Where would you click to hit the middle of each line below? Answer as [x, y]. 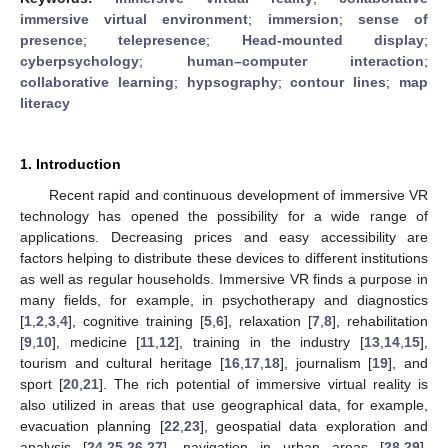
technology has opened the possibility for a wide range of [224, 215]
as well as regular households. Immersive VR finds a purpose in [224, 278]
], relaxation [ [268, 320]
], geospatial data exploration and [314, 425]
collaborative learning [97, 81]
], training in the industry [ [270, 341]
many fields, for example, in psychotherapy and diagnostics [224, 299]
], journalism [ [326, 362]
